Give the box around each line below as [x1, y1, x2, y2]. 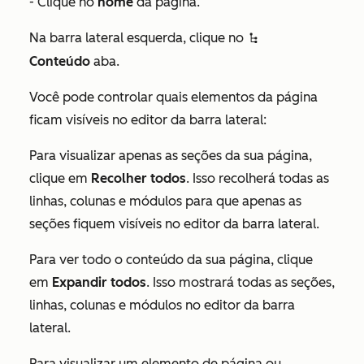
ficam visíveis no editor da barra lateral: [29, 112, 270, 128]
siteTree [247, 32, 260, 46]
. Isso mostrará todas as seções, [146, 275, 335, 291]
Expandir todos [52, 275, 146, 291]
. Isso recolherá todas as [186, 171, 329, 187]
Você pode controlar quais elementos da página [29, 89, 318, 106]
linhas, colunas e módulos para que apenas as [29, 193, 301, 210]
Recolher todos [91, 171, 186, 187]
